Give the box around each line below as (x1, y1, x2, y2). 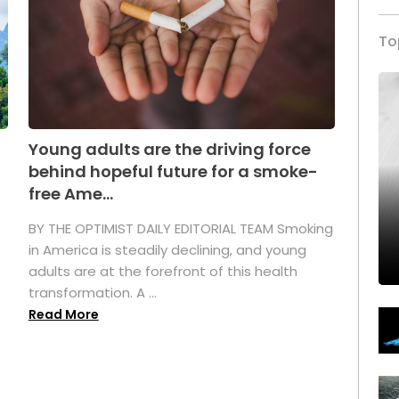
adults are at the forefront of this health (28, 262, 297, 281)
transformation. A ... (28, 283, 157, 303)
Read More (28, 305, 99, 324)
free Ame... (28, 183, 113, 206)
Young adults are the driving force (28, 138, 311, 161)
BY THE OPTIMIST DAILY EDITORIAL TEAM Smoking (28, 219, 333, 239)
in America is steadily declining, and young (28, 240, 306, 260)
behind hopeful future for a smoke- (28, 160, 318, 183)
